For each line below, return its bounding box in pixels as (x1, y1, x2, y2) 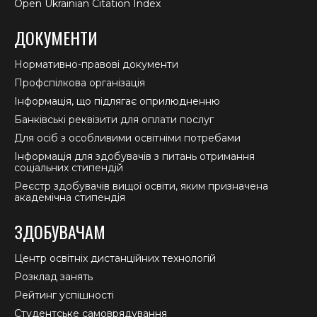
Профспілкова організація (14, 76, 145, 89)
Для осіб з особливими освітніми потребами (14, 131, 241, 144)
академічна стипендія (14, 190, 125, 204)
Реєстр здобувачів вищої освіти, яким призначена (14, 179, 268, 192)
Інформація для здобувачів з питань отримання (14, 149, 255, 163)
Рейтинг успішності (14, 288, 114, 301)
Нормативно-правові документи (14, 57, 178, 71)
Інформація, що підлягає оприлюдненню (14, 94, 220, 108)
